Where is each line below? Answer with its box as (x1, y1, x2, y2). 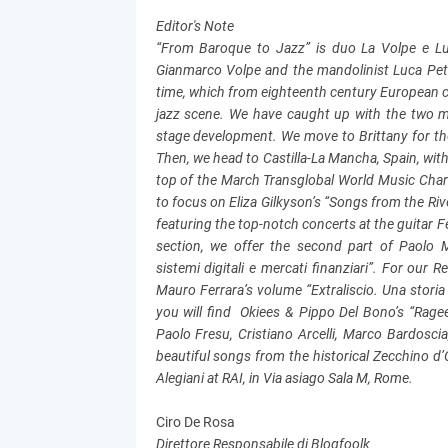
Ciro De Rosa (155, 414, 235, 430)
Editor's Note (155, 18, 234, 34)
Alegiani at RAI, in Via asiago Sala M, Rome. (155, 370, 413, 386)
